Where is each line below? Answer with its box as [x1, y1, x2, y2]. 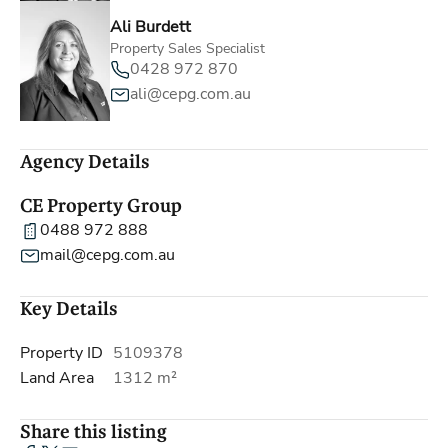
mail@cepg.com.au [40, 244, 175, 266]
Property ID [20, 342, 103, 364]
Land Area [20, 367, 94, 389]
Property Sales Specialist [110, 39, 265, 58]
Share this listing [20, 421, 167, 443]
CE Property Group [20, 195, 182, 217]
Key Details [20, 298, 118, 320]
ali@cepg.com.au [130, 83, 251, 105]
